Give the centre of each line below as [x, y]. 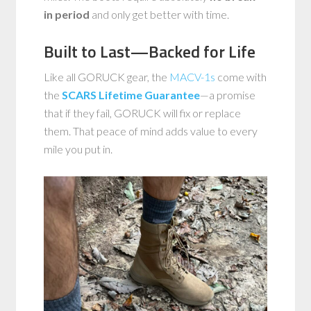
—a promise [228, 94]
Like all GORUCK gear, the [107, 76]
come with [241, 76]
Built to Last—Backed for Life [150, 51]
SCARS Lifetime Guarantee [131, 94]
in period [67, 14]
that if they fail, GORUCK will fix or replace [143, 112]
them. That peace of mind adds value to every [151, 131]
